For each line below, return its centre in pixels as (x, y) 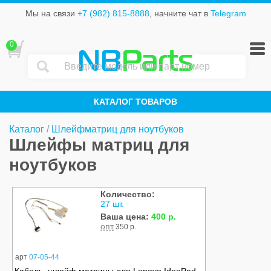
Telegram (228, 14)
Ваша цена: (126, 217)
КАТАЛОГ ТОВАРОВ (135, 102)
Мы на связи (51, 14)
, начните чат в (180, 14)
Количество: (128, 194)
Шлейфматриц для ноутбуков (118, 129)
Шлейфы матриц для (99, 145)
